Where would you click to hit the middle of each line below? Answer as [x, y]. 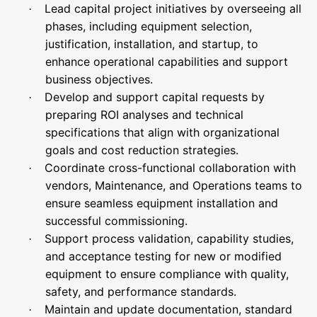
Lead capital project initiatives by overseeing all [173, 8]
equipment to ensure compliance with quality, [167, 274]
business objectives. [99, 79]
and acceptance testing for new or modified [163, 256]
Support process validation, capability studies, [169, 238]
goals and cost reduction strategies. [142, 150]
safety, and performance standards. [141, 292]
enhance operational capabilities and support [167, 62]
